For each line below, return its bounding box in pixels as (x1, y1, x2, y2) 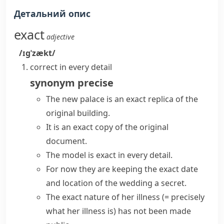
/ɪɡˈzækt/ (19, 47, 55, 58)
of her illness (109, 191, 162, 202)
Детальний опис (14, 7, 90, 19)
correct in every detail (30, 61, 112, 72)
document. (46, 135, 87, 146)
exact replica (126, 93, 173, 104)
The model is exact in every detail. (46, 149, 172, 160)
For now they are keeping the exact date (46, 163, 198, 174)
